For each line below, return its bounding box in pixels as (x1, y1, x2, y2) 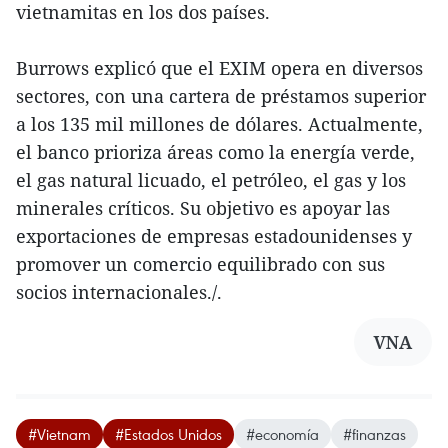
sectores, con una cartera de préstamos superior (16, 84, 426, 109)
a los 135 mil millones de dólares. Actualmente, (16, 112, 423, 137)
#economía (246, 424, 319, 445)
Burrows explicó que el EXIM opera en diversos (16, 56, 423, 81)
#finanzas (343, 424, 406, 445)
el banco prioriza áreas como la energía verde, (16, 140, 415, 165)
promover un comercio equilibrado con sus (16, 252, 385, 277)
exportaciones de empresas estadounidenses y (16, 224, 412, 249)
